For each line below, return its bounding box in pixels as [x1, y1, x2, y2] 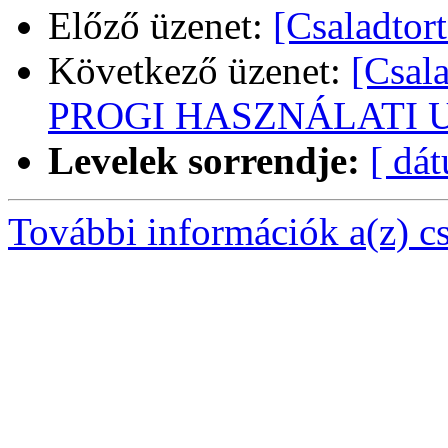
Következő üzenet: [48, 49, 351, 93]
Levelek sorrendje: [48, 139, 360, 183]
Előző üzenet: [48, 4, 273, 48]
